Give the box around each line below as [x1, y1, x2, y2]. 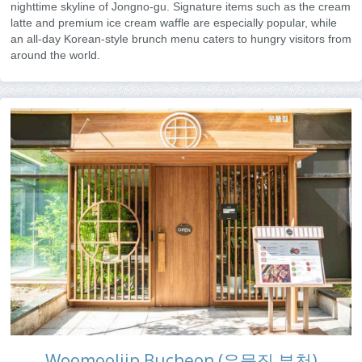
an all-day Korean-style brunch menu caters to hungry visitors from [11, 32, 351, 45]
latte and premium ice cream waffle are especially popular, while [11, 15, 337, 29]
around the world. [11, 48, 100, 61]
